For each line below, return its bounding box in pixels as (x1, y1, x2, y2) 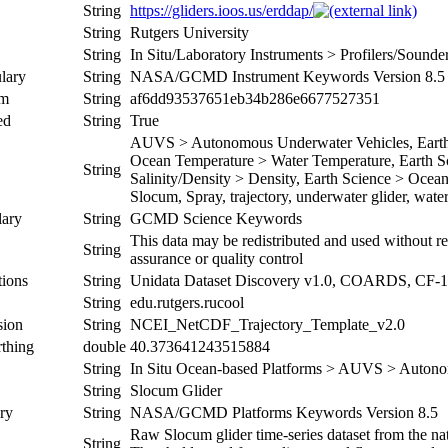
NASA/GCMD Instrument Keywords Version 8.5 (130, 67, 445, 85)
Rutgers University (130, 23, 249, 41)
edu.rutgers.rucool (130, 293, 244, 311)
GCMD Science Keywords (130, 209, 302, 227)
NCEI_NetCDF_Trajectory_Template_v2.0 (130, 315, 405, 333)
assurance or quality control (130, 249, 303, 267)
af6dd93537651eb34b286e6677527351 (130, 89, 380, 107)
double (83, 337, 126, 355)
